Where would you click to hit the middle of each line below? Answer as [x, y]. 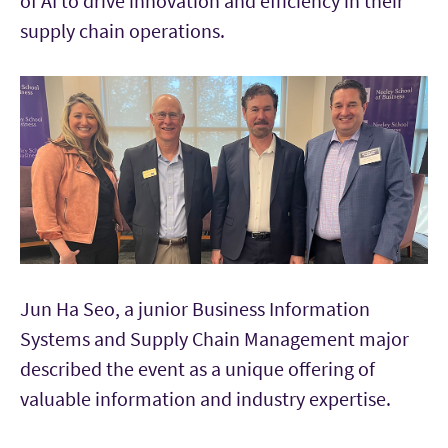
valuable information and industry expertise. [205, 399]
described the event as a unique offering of [197, 369]
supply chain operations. [122, 31]
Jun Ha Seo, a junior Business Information [195, 309]
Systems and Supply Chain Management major [214, 339]
